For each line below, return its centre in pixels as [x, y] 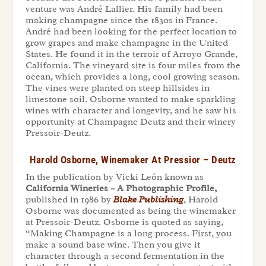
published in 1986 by [69, 200]
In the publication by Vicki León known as [114, 177]
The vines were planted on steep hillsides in [117, 88]
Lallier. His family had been [164, 9]
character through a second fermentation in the [125, 256]
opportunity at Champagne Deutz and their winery [130, 121]
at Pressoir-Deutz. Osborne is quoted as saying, [124, 222]
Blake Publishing [148, 200]
